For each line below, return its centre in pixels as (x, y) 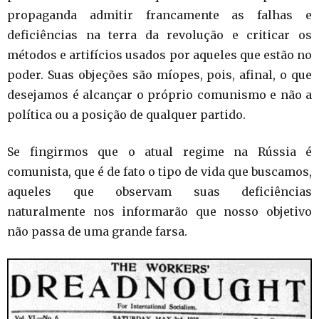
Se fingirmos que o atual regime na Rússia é (159, 152)
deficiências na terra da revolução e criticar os (159, 35)
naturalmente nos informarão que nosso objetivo (159, 212)
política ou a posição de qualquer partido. (126, 115)
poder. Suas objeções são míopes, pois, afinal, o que (159, 75)
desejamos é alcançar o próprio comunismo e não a (159, 95)
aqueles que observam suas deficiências (159, 192)
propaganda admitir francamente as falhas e (159, 15)
